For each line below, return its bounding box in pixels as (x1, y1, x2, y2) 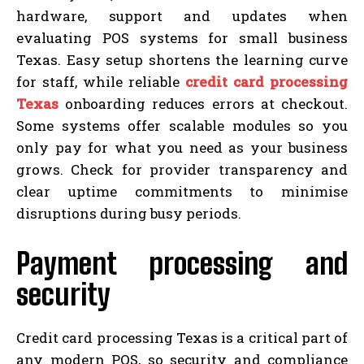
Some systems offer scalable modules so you (16, 115, 348, 135)
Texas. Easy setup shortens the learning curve (16, 50, 348, 69)
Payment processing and (16, 245, 348, 281)
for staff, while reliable (16, 71, 185, 91)
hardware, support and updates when (16, 6, 348, 25)
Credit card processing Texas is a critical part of (16, 327, 348, 347)
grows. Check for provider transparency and (16, 159, 348, 179)
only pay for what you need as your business (16, 137, 348, 157)
